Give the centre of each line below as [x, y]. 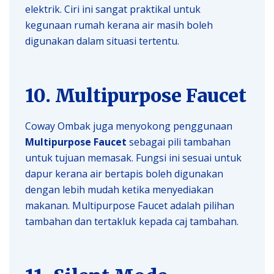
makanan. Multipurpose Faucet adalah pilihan [130, 205]
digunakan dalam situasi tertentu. [102, 41]
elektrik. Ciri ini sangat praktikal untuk [113, 9]
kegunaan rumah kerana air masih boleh [119, 25]
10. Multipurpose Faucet [136, 95]
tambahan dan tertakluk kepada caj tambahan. [132, 221]
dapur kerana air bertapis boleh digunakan [124, 173]
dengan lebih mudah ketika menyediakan [119, 189]
